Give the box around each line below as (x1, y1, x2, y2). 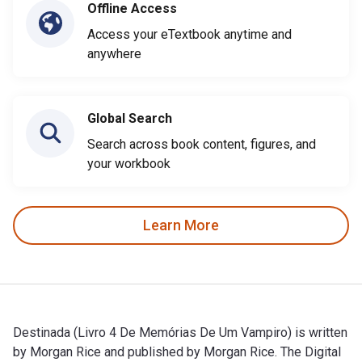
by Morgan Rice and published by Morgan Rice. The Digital (13, 343, 341, 360)
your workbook (87, 155, 170, 171)
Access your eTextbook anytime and (87, 26, 292, 42)
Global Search (87, 110, 172, 126)
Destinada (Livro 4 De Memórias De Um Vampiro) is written (13, 324, 347, 340)
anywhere (87, 45, 141, 61)
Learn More (143, 217, 219, 234)
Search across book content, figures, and (87, 136, 316, 152)
